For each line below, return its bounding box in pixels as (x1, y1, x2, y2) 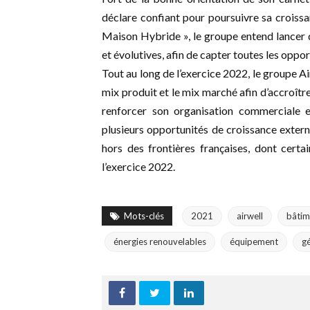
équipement (230, 236, 278, 248)
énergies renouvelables (113, 236, 206, 248)
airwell (237, 210, 263, 222)
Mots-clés (124, 210, 164, 222)
